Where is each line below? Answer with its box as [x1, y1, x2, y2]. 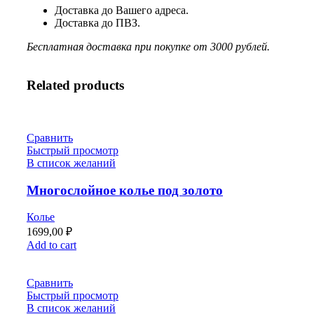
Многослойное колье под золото [27, 182, 223, 198]
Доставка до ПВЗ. [55, 17, 140, 29]
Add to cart [27, 239, 76, 252]
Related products [27, 78, 124, 93]
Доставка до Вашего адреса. [55, 4, 189, 17]
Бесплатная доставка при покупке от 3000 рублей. [27, 41, 270, 53]
